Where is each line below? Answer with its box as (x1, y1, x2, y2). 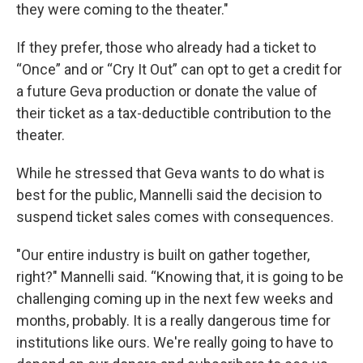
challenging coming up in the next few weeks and (16, 290, 333, 308)
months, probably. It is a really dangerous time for (16, 312, 331, 330)
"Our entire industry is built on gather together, (16, 246, 310, 264)
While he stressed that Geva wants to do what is (16, 164, 325, 182)
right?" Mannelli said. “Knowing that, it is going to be (16, 268, 344, 286)
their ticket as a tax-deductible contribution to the (16, 105, 331, 122)
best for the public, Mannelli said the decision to (16, 186, 322, 204)
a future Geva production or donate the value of (16, 83, 318, 100)
